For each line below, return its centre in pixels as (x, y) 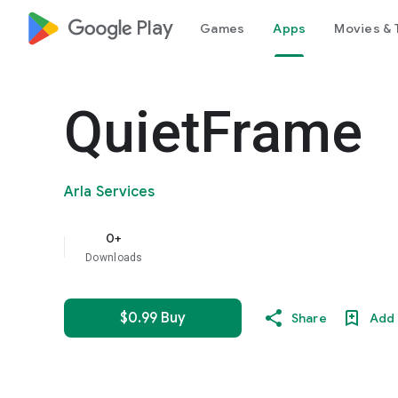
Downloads (114, 258)
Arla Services (110, 192)
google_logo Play (120, 28)
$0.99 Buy (153, 318)
